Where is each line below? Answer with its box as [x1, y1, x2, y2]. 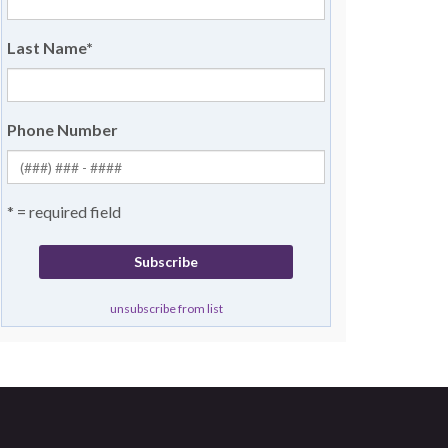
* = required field [7, 202, 121, 221]
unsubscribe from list [109, 301, 223, 316]
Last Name [7, 38, 86, 57]
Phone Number [7, 120, 118, 139]
